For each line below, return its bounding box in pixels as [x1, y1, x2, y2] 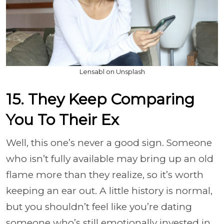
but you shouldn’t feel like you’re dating [6, 200, 192, 212]
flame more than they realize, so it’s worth [6, 168, 203, 180]
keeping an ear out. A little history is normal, [6, 184, 212, 196]
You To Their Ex [6, 110, 119, 129]
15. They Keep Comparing [6, 89, 194, 108]
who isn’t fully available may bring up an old [6, 152, 213, 164]
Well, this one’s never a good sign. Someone [6, 136, 212, 148]
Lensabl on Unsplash [79, 67, 145, 75]
